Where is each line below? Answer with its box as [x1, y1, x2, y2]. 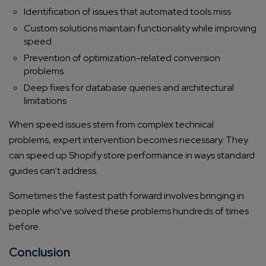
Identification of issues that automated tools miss [24, 5, 231, 18]
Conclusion [9, 245, 70, 261]
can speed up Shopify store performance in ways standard [9, 149, 255, 162]
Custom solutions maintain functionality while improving [24, 22, 256, 35]
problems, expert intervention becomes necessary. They [9, 134, 248, 147]
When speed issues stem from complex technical [9, 118, 214, 131]
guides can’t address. [9, 164, 98, 178]
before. [9, 220, 40, 233]
